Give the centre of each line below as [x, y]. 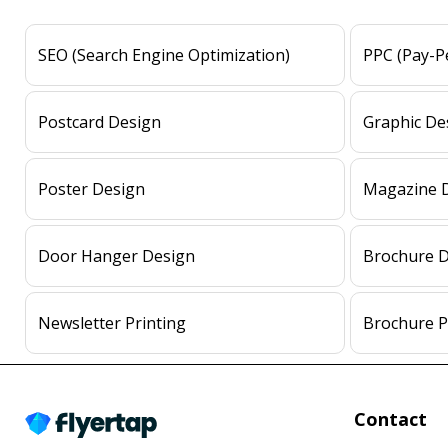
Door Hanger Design [116, 256]
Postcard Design [99, 122]
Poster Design [91, 189]
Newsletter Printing [112, 323]
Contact [390, 419]
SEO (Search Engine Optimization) [164, 55]
